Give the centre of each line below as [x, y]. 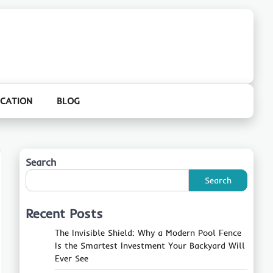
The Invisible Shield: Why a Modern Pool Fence [148, 233]
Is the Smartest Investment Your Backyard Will [150, 246]
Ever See [72, 258]
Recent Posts [64, 213]
